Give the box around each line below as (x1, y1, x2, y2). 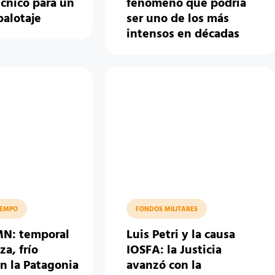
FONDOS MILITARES (136, 204, 198, 215)
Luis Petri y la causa (126, 225, 236, 246)
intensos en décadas (126, 25, 240, 45)
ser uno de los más (126, 9, 230, 29)
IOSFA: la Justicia (126, 241, 222, 261)
